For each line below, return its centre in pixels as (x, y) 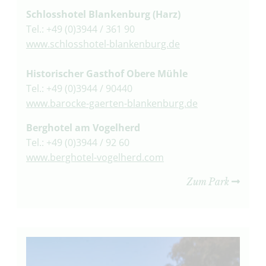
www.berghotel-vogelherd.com (95, 157)
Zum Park (209, 181)
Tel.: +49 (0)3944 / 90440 (79, 88)
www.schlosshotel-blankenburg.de (103, 44)
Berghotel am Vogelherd (83, 127)
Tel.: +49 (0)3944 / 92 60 (77, 142)
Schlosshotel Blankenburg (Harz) (103, 14)
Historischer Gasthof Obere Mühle (107, 73)
